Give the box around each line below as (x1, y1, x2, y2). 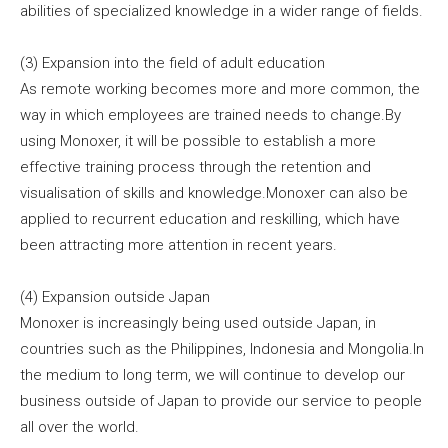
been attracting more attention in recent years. (20, 235, 337, 254)
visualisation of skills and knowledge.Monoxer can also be (20, 183, 408, 202)
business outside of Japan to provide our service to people (20, 391, 422, 410)
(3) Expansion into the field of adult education (20, 53, 325, 72)
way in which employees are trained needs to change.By (20, 105, 401, 124)
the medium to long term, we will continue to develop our (20, 365, 405, 384)
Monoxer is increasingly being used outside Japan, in (20, 313, 376, 332)
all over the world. (20, 417, 139, 436)
